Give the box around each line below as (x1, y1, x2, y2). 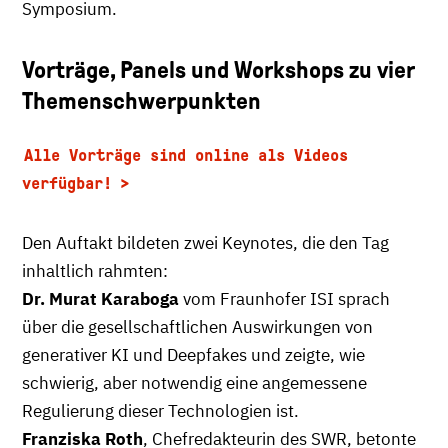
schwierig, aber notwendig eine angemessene (22, 372, 367, 394)
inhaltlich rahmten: (22, 260, 168, 282)
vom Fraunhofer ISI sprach (179, 288, 390, 310)
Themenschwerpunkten (22, 88, 261, 114)
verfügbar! (22, 174, 112, 193)
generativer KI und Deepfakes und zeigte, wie (22, 344, 365, 366)
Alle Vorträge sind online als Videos (24, 146, 348, 165)
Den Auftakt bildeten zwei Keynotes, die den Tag (22, 232, 389, 254)
